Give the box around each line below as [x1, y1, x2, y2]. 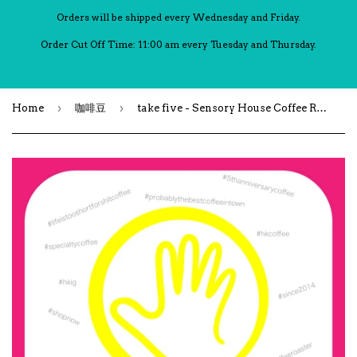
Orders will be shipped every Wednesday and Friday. [57, 12, 300, 23]
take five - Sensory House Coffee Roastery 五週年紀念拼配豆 [316, 102, 327, 114]
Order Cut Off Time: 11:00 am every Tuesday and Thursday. [41, 39, 316, 50]
